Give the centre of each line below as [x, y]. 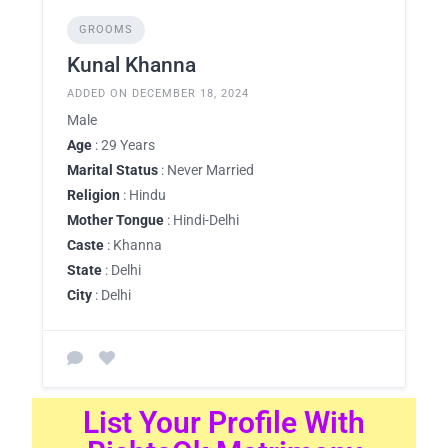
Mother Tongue [115, 219]
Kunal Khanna [131, 64]
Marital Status [112, 169]
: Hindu [143, 194]
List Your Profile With [224, 422]
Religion [93, 194]
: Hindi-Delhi [201, 219]
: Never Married [206, 169]
